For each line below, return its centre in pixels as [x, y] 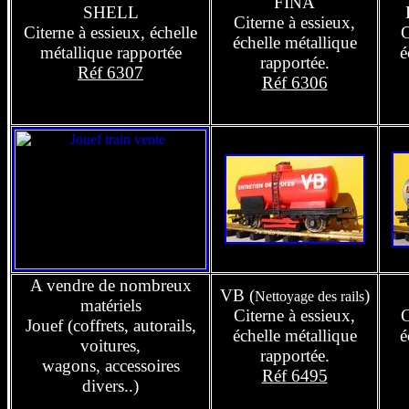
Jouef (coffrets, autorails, [110, 325]
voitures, [110, 346]
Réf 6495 [294, 376]
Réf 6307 [110, 73]
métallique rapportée [110, 52]
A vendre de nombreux [110, 285]
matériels [110, 305]
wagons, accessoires [110, 366]
